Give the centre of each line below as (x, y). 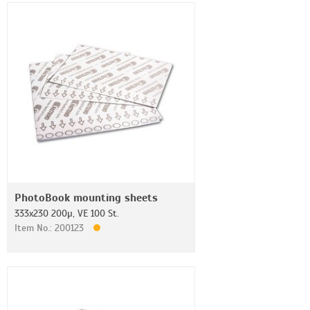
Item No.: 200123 (51, 228)
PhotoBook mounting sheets (86, 198)
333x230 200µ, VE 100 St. (67, 213)
